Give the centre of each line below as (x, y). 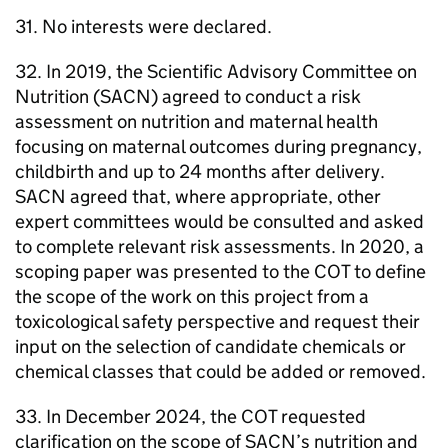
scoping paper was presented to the (164, 271)
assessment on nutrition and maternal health (196, 121)
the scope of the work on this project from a (192, 296)
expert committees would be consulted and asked (219, 221)
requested (321, 416)
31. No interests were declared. (143, 26)
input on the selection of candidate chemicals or (210, 346)
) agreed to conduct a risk (256, 96)
